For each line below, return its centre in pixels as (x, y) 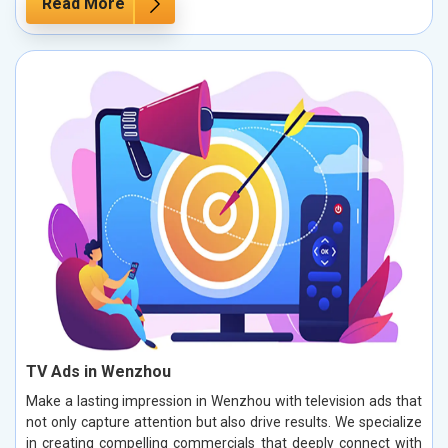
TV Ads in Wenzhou (98, 371)
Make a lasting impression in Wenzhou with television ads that (224, 400)
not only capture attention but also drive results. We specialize (224, 421)
